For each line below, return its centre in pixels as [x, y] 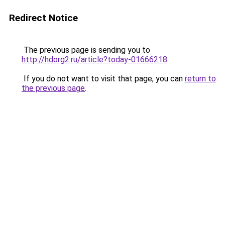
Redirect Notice [43, 18]
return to [200, 79]
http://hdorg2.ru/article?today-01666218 [94, 60]
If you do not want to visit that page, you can [103, 79]
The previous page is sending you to [86, 50]
